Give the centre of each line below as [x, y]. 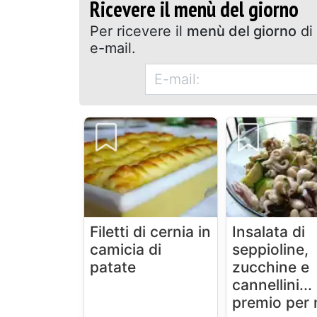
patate [113, 267]
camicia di [126, 250]
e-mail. [113, 48]
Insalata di [269, 232]
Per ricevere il [139, 31]
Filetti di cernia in [150, 232]
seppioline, [271, 250]
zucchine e [271, 267]
